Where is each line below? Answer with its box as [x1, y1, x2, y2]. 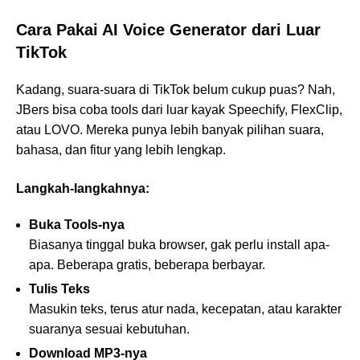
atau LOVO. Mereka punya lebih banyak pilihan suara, [16, 123, 324, 137]
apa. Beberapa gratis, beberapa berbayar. [29, 258, 265, 272]
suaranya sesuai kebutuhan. [29, 322, 190, 337]
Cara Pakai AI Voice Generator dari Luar [16, 21, 321, 39]
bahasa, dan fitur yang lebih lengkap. [16, 143, 226, 157]
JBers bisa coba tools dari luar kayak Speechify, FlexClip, [16, 103, 342, 117]
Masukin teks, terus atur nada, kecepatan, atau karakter [29, 302, 342, 317]
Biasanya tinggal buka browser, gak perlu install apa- [29, 238, 329, 252]
